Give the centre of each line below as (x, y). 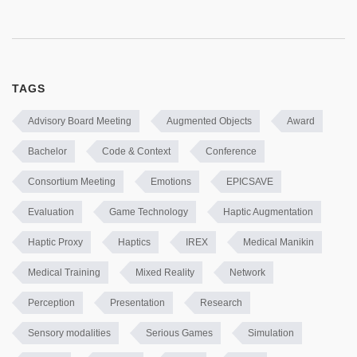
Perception (51, 303)
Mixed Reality (165, 273)
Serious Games (179, 333)
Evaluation (51, 212)
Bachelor (47, 151)
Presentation (137, 303)
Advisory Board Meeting (80, 121)
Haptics (134, 242)
